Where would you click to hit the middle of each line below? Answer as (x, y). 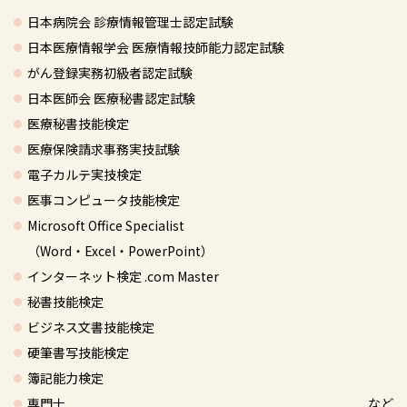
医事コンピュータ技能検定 (104, 200)
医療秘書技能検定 (78, 124)
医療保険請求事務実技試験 (104, 149)
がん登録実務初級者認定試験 (110, 73)
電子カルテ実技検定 (84, 175)
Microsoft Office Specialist (106, 226)
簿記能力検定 (65, 378)
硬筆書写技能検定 (78, 353)
